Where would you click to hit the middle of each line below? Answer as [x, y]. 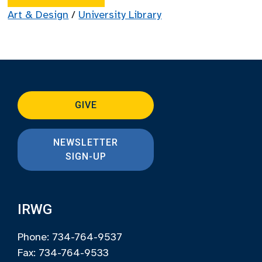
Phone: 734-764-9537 [70, 237]
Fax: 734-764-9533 [63, 253]
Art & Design [38, 15]
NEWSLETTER [86, 142]
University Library [120, 15]
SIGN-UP [86, 156]
